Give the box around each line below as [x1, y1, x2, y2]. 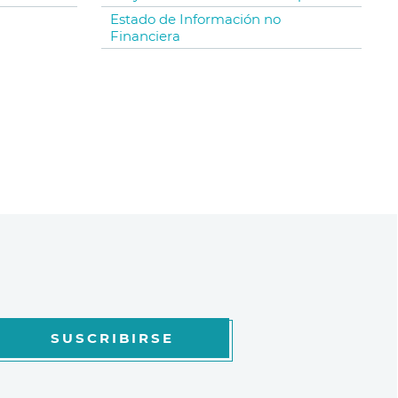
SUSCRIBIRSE [50, 330, 174, 347]
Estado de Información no [109, 11, 281, 28]
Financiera [109, 28, 180, 45]
